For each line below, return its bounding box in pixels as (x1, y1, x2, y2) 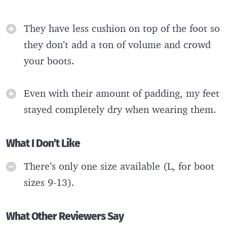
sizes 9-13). (24, 175, 74, 188)
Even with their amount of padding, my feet (24, 86, 219, 99)
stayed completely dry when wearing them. (24, 102, 219, 116)
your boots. (24, 54, 78, 67)
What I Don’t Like (6, 137, 80, 150)
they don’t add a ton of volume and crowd (24, 37, 211, 51)
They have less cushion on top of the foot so (24, 21, 220, 34)
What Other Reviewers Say (6, 210, 124, 223)
